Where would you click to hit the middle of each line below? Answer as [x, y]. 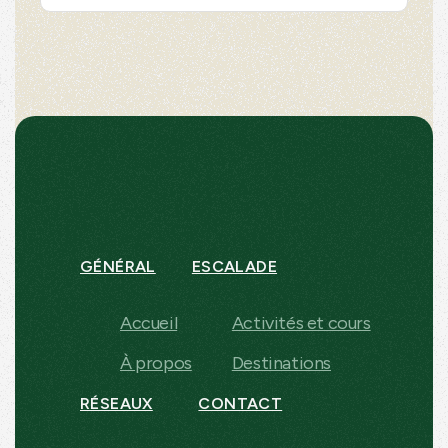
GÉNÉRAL [118, 266]
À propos [156, 362]
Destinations [281, 362]
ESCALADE [234, 266]
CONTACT [240, 403]
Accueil [149, 322]
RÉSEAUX [116, 403]
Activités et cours [301, 322]
